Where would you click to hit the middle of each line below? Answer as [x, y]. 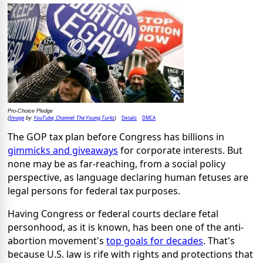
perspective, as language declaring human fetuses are [128, 177]
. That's [219, 240]
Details [129, 117]
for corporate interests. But [180, 150]
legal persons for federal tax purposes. [94, 190]
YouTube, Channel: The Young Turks [74, 117]
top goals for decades [155, 240]
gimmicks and [40, 150]
